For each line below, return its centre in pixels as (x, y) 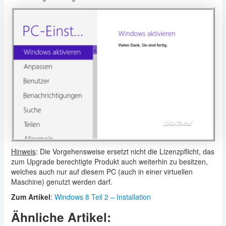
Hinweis (23, 151)
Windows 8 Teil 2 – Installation (102, 196)
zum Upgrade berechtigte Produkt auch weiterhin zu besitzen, (109, 161)
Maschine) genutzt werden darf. (62, 181)
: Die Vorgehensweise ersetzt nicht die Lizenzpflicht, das (125, 151)
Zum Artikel (31, 196)
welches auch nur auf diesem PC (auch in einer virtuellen (102, 171)
